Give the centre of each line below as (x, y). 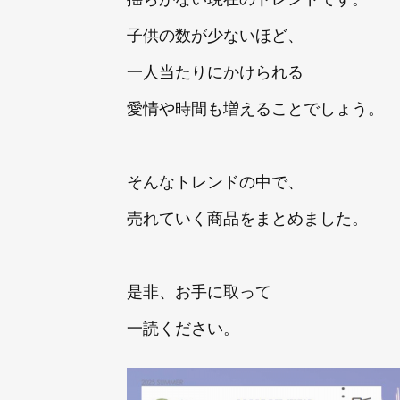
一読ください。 (183, 326)
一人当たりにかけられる (215, 71)
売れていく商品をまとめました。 (247, 217)
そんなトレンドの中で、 (215, 181)
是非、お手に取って (199, 290)
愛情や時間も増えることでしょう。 (255, 108)
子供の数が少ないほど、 (215, 34)
